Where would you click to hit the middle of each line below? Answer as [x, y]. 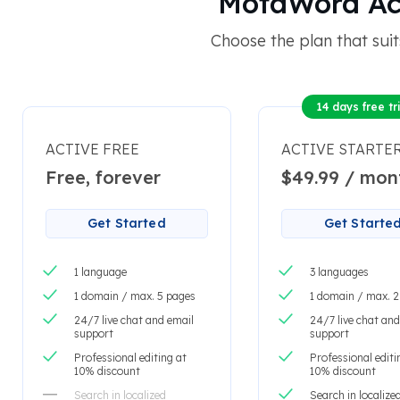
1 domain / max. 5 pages [134, 296]
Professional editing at [130, 358]
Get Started [127, 224]
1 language [100, 272]
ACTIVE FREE [92, 150]
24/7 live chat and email [133, 321]
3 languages [340, 272]
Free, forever [103, 178]
